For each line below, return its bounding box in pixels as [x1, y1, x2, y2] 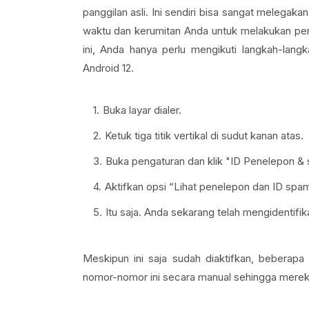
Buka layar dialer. [102, 103, 181, 117]
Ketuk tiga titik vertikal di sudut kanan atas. [104, 129, 303, 142]
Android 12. [82, 61, 134, 74]
